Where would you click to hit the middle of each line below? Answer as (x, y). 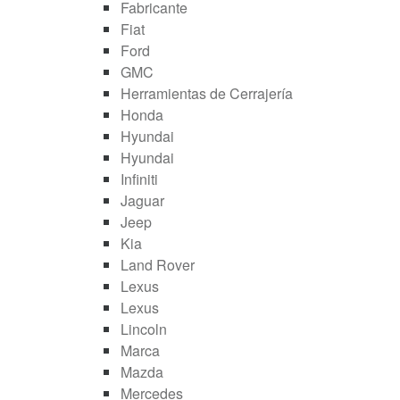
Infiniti (139, 179)
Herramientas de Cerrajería (207, 93)
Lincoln (144, 329)
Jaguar (142, 200)
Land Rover (158, 264)
